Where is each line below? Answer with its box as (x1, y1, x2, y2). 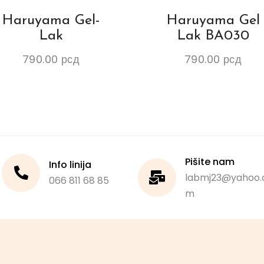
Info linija (49, 158, 92, 172)
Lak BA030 (177, 29, 249, 44)
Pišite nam (185, 154, 235, 169)
